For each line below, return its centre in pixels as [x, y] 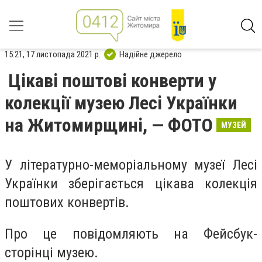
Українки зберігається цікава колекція [131, 184]
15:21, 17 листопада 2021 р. [53, 54]
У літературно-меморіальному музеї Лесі [131, 165]
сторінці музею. [51, 252]
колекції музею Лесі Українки [121, 103]
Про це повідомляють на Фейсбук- [131, 234]
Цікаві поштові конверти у [112, 81]
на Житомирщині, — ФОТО [109, 125]
